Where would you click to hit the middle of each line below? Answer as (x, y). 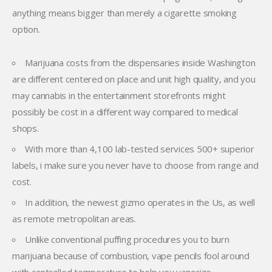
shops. (25, 128)
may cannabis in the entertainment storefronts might (119, 95)
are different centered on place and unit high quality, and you (134, 79)
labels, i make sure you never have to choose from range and (135, 165)
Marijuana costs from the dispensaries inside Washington (140, 63)
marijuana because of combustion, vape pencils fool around (131, 256)
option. (26, 29)
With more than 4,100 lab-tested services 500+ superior (140, 149)
